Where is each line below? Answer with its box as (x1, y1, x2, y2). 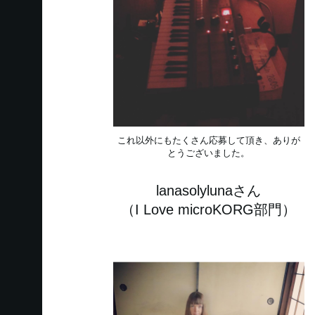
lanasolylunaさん (156, 182, 262, 198)
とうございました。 (167, 147, 250, 158)
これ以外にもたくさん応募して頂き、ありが (117, 134, 300, 146)
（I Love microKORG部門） (121, 201, 297, 217)
